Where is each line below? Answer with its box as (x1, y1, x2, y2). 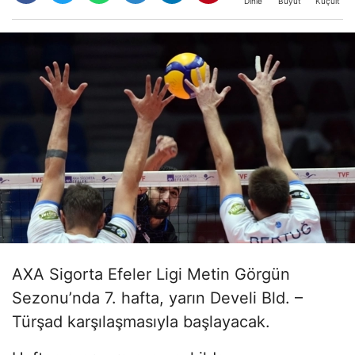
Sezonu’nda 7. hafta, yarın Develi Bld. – (12, 288, 303, 307)
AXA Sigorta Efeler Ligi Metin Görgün (12, 264, 290, 284)
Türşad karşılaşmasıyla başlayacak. (12, 311, 270, 331)
